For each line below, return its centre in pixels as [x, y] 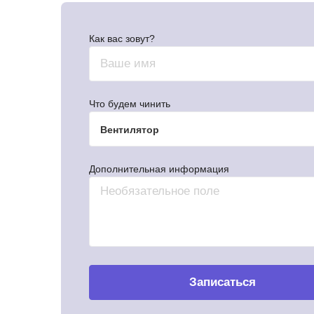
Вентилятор [130, 130]
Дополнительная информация [159, 169]
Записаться [222, 282]
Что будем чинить [130, 104]
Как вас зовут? [122, 39]
